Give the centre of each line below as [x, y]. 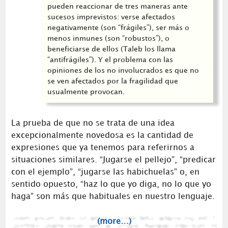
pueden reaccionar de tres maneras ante [118, 6]
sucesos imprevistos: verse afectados [111, 17]
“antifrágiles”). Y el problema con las [110, 60]
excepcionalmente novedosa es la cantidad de [102, 135]
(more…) [114, 221]
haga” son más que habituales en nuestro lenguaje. [113, 196]
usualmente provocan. [87, 92]
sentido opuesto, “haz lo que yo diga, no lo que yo [111, 184]
